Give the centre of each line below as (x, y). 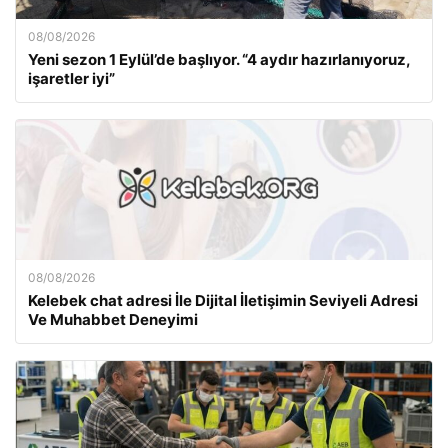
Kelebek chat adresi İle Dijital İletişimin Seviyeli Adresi (223, 301)
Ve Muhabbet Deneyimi (113, 320)
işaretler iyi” (71, 79)
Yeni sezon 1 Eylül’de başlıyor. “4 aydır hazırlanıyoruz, (219, 60)
